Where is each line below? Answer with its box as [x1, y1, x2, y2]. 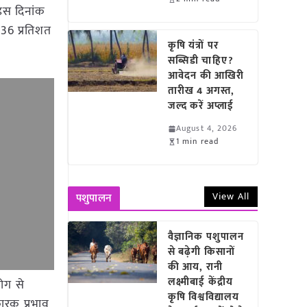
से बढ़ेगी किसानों [168, 243, 235, 260]
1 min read [176, 134, 219, 148]
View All [212, 188, 249, 204]
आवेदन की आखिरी [168, 67, 245, 84]
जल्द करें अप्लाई [168, 97, 240, 114]
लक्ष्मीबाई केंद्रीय [168, 273, 233, 291]
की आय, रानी [168, 258, 223, 275]
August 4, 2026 [176, 121, 238, 135]
